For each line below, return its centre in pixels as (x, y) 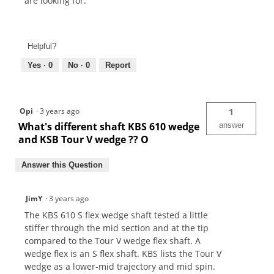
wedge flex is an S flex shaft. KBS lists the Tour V (123, 254)
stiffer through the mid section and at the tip (117, 228)
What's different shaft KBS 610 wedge (109, 127)
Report (118, 65)
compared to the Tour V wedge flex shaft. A (113, 241)
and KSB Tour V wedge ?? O (83, 140)
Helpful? (42, 46)
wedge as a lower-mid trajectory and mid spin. (120, 267)
